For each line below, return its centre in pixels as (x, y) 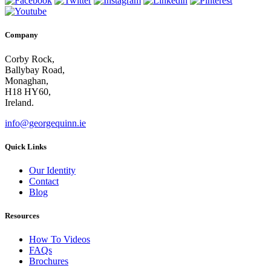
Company (21, 35)
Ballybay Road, (35, 70)
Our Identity (52, 170)
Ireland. (19, 102)
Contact (44, 181)
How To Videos (60, 240)
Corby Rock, (30, 59)
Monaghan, (27, 80)
